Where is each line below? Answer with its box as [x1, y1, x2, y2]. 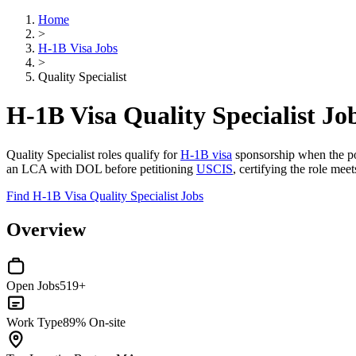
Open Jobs [6, 278, 60, 292]
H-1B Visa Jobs [38, 41, 118, 55]
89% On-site [63, 315, 126, 329]
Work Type [6, 315, 63, 329]
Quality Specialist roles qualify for [6, 147, 180, 161]
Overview [6, 219, 86, 240]
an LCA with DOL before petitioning [6, 161, 196, 176]
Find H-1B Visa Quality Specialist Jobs [6, 188, 203, 203]
